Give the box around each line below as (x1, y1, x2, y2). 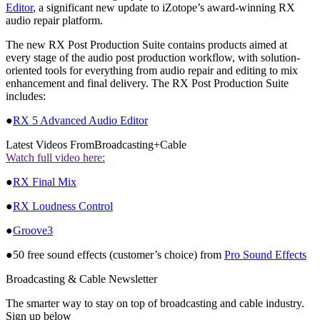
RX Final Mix (13, 175, 76, 188)
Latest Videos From (6, 138, 94, 151)
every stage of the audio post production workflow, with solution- (6, 51, 300, 64)
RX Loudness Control (13, 199, 113, 212)
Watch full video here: (6, 151, 105, 164)
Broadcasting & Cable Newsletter (6, 272, 157, 285)
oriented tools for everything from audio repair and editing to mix (6, 64, 298, 76)
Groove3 (13, 224, 53, 236)
